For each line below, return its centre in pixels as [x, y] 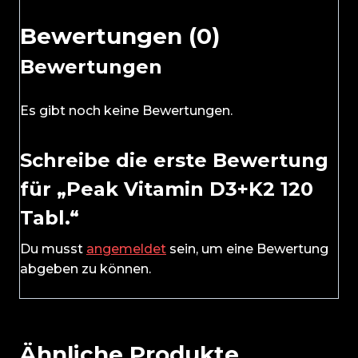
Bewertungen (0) [120, 36]
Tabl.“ [50, 218]
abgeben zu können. [86, 269]
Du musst [53, 249]
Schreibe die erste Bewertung [174, 161]
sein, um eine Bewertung [247, 249]
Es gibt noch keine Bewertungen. [126, 111]
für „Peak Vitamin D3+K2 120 [167, 189]
